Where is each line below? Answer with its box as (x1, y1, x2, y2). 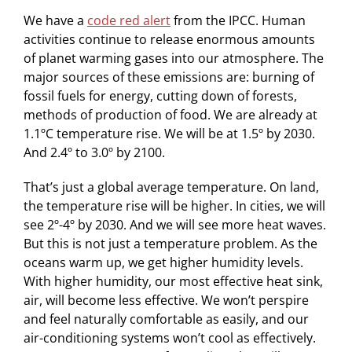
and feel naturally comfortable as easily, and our (23, 310, 309, 328)
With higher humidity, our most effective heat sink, (23, 272, 323, 290)
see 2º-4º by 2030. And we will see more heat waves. (23, 215, 326, 233)
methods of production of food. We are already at (23, 105, 317, 123)
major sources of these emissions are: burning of (23, 68, 314, 86)
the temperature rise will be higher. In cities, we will (23, 196, 325, 214)
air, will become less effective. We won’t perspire (23, 291, 309, 309)
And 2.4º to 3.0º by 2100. (23, 143, 165, 161)
